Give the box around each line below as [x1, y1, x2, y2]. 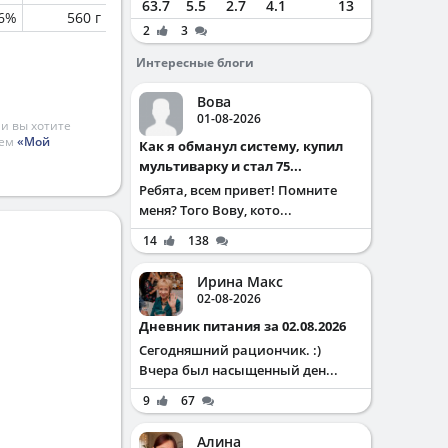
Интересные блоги [136, 54, 254, 71]
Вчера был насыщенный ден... [139, 361, 338, 379]
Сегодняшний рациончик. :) [139, 341, 321, 359]
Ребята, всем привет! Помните [139, 181, 337, 199]
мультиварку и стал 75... [139, 157, 302, 175]
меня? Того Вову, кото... [139, 201, 292, 219]
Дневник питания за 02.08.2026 [149, 317, 346, 335]
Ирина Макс [197, 272, 283, 291]
